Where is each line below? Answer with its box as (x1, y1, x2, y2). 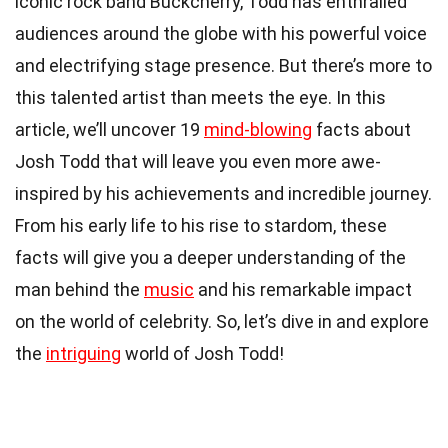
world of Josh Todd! (121, 342, 284, 364)
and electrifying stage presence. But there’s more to (15, 54, 432, 76)
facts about (312, 118, 411, 140)
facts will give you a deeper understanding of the (15, 246, 406, 268)
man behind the (15, 278, 144, 300)
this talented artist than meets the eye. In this (15, 86, 386, 108)
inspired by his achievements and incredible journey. (15, 182, 432, 204)
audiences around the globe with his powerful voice (15, 22, 427, 44)
